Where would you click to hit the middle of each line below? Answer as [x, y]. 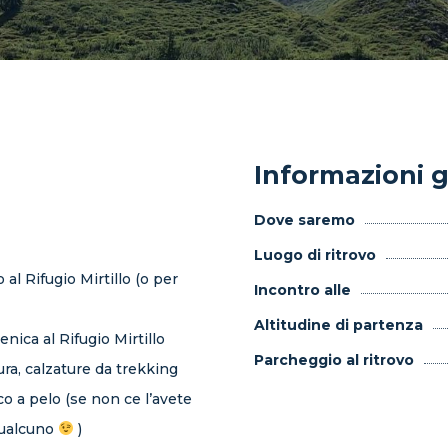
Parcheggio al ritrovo [334, 360]
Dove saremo [304, 220]
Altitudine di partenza [338, 325]
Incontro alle [302, 290]
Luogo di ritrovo [315, 255]
